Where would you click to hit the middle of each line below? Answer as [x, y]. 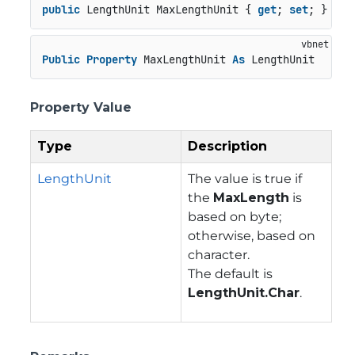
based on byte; [235, 216]
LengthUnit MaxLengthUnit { [168, 10]
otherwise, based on [252, 235]
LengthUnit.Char [244, 292]
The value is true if [245, 178]
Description [227, 146]
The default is [230, 273]
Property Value [81, 107]
